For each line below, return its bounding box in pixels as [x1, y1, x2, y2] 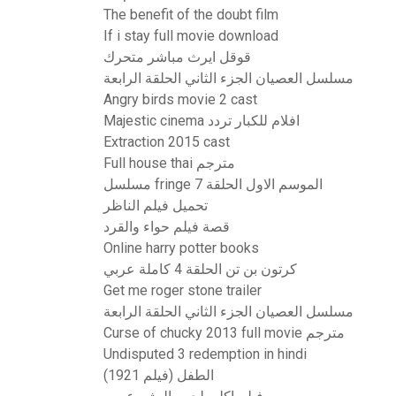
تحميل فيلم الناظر [103, 197, 208, 214]
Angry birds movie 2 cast [103, 91, 257, 108]
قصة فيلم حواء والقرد [103, 218, 230, 235]
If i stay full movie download [103, 27, 278, 44]
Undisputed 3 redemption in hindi [103, 346, 307, 362]
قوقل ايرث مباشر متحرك [103, 49, 251, 65]
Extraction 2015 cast [103, 133, 230, 150]
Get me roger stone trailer [103, 282, 262, 299]
